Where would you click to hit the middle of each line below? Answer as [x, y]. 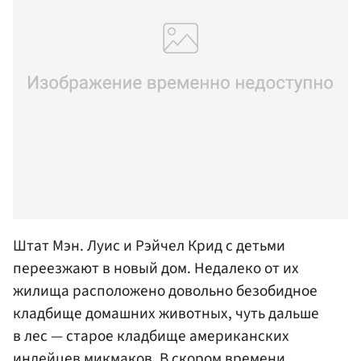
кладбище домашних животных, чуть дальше [166, 314]
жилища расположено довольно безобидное [165, 291]
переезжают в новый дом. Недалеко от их [156, 269]
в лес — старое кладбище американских [151, 336]
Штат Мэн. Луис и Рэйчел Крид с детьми [149, 246]
